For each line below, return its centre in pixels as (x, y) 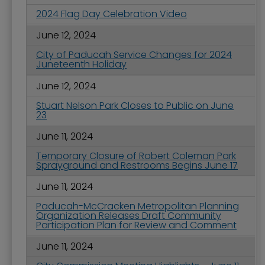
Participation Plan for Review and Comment (136, 225)
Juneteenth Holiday (81, 64)
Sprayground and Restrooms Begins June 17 (137, 165)
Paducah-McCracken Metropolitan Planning (138, 206)
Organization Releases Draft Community (129, 216)
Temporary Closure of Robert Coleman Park (136, 156)
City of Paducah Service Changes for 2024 (134, 55)
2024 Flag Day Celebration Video (112, 14)
